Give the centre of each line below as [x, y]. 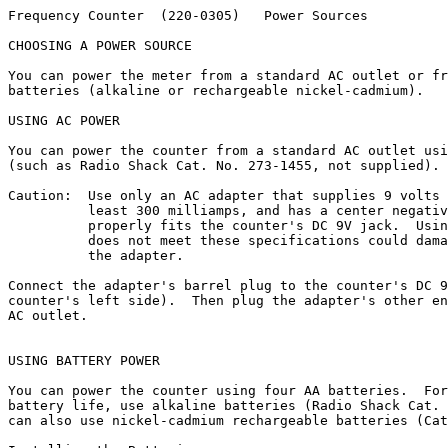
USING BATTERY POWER [84, 360]
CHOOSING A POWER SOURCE [100, 45]
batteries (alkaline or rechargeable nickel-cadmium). [216, 90]
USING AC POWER [64, 120]
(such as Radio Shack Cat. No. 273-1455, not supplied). [224, 165]
